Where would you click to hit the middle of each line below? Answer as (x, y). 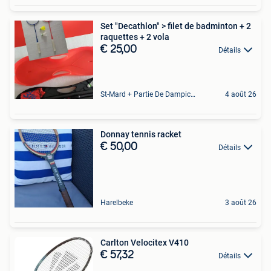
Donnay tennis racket (141, 134)
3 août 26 (241, 202)
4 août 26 (241, 94)
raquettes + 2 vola (135, 37)
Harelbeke (117, 202)
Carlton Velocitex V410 (145, 242)
